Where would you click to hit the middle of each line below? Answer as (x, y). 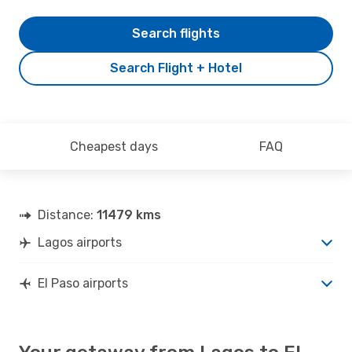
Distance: (67, 214)
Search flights (176, 33)
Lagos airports (80, 242)
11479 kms (129, 214)
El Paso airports (83, 283)
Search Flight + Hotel (176, 68)
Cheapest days (114, 146)
